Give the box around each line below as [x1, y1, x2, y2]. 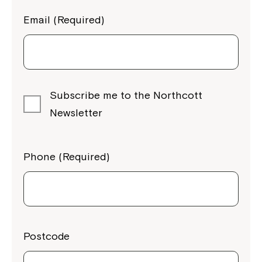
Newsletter [50, 106, 102, 119]
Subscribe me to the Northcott [50, 88, 202, 101]
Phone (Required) [23, 150, 109, 163]
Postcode [23, 229, 70, 242]
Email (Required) [23, 13, 104, 26]
